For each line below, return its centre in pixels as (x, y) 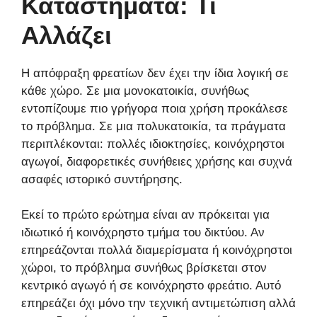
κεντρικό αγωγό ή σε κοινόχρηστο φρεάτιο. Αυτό (151, 286)
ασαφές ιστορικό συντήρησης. (102, 179)
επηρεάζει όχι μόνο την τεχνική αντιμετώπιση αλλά (158, 304)
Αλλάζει (67, 35)
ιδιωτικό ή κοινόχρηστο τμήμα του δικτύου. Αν (143, 233)
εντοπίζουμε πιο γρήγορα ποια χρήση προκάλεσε (155, 108)
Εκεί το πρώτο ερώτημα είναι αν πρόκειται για (145, 215)
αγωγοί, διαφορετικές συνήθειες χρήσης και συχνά (157, 161)
